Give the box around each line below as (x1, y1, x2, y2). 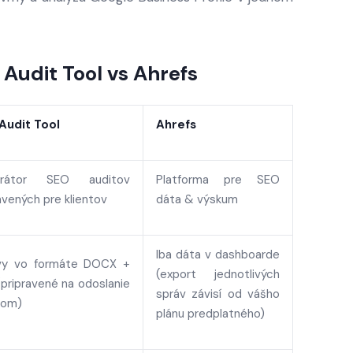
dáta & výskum (156, 191, 238, 207)
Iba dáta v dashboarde (156, 247, 280, 262)
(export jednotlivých (156, 266, 280, 282)
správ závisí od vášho (156, 286, 280, 302)
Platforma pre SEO (156, 172, 280, 188)
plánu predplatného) (156, 306, 265, 321)
